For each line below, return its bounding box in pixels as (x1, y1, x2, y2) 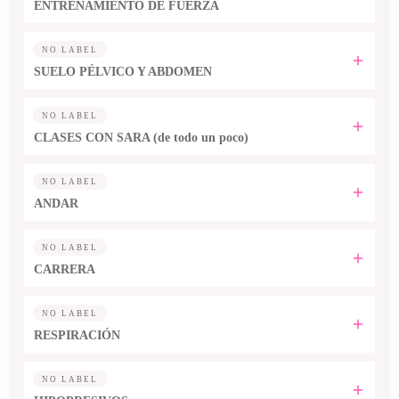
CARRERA (34, 263, 95, 276)
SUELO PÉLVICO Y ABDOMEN (34, 65, 212, 78)
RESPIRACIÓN (34, 329, 120, 342)
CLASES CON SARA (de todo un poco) (34, 131, 248, 144)
